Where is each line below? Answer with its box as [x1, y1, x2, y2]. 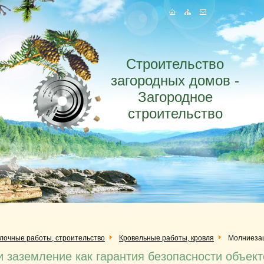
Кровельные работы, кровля [119, 234, 214, 242]
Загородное [137, 89, 213, 105]
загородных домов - [111, 72, 239, 88]
